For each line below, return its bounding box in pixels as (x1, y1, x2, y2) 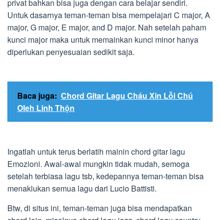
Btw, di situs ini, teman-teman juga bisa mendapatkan (7, 202, 192, 214)
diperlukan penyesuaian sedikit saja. (7, 46, 135, 57)
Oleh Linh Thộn (17, 102, 75, 113)
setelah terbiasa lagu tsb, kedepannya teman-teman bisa (7, 170, 204, 182)
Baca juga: (17, 90, 57, 101)
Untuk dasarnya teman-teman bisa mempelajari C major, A (7, 9, 210, 21)
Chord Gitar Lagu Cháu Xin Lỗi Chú (61, 90, 193, 101)
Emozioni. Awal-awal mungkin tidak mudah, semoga (7, 158, 190, 169)
